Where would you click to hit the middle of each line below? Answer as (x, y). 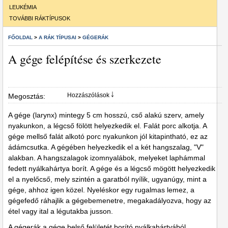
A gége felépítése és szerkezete (85, 59)
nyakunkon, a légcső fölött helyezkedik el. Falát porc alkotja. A (107, 126)
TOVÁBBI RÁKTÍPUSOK (40, 18)
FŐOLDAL (20, 37)
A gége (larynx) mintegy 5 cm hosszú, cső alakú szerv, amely (106, 115)
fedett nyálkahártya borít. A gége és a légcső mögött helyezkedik (112, 168)
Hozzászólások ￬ (91, 95)
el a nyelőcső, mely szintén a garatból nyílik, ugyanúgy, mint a (107, 179)
